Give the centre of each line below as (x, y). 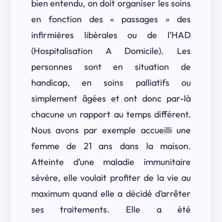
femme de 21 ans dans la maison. (111, 146)
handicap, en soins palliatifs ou (111, 83)
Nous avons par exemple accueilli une (111, 130)
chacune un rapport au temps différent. (111, 114)
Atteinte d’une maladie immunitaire (111, 162)
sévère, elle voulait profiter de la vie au (111, 178)
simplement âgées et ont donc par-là (111, 98)
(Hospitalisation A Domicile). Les (111, 51)
